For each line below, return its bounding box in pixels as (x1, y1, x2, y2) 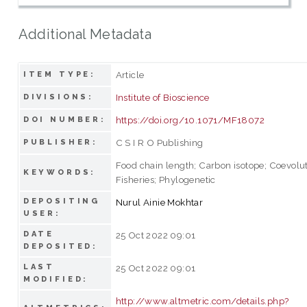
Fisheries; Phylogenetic (115, 173, 216, 185)
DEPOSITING (23, 196, 101, 206)
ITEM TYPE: (23, 69, 97, 79)
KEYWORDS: (23, 167, 97, 177)
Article (115, 69, 145, 80)
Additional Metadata (18, 25, 152, 42)
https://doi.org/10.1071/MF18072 (115, 114, 265, 125)
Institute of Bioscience (115, 91, 210, 103)
